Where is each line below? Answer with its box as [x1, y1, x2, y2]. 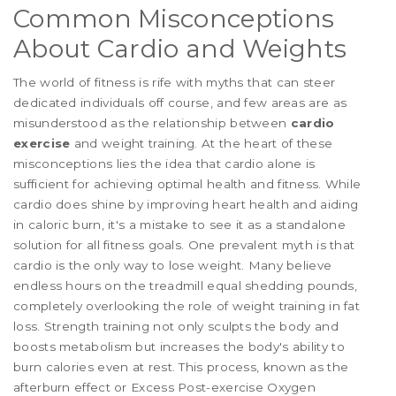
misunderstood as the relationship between [13, 115, 291, 130]
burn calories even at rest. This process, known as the [13, 359, 349, 374]
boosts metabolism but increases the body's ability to [13, 339, 345, 354]
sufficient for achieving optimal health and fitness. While [13, 176, 362, 191]
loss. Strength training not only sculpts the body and [13, 318, 339, 333]
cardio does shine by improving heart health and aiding [13, 196, 359, 211]
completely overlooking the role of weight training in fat [13, 298, 361, 313]
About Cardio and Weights [13, 33, 347, 64]
